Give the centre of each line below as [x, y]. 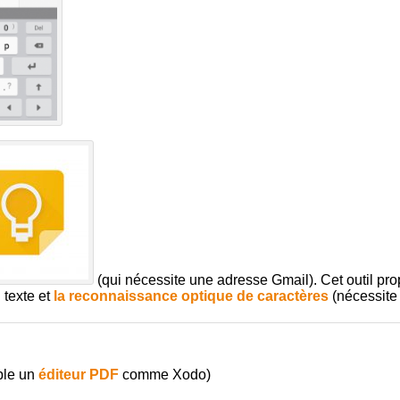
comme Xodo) [164, 375]
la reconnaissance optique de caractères [191, 296]
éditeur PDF [76, 375]
